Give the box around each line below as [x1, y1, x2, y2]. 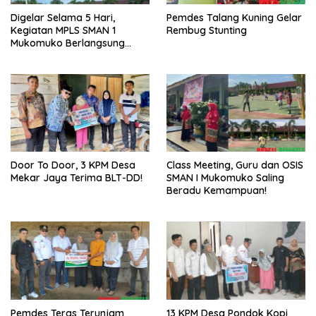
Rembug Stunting [166, 23, 247, 37]
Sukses [11, 49, 43, 62]
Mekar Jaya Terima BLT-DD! [11, 171, 142, 185]
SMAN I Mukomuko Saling [166, 171, 284, 185]
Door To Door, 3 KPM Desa [11, 159, 135, 172]
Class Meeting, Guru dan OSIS [166, 159, 303, 172]
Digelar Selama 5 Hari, [11, 11, 115, 24]
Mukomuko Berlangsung [11, 36, 125, 49]
